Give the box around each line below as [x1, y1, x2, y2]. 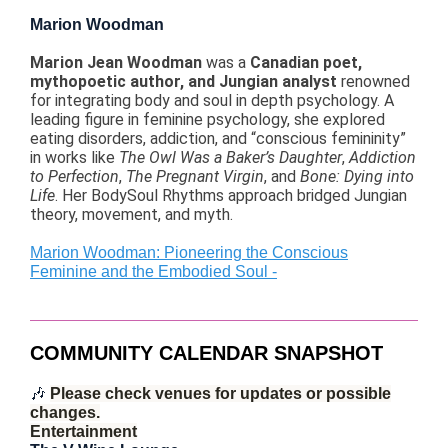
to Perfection [30, 167, 119, 186]
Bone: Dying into [300, 167, 414, 186]
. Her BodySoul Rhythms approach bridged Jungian [55, 186, 407, 205]
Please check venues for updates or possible [50, 385, 391, 402]
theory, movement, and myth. [30, 205, 233, 224]
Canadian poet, [250, 53, 362, 72]
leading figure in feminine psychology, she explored [30, 110, 385, 129]
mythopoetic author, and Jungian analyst [30, 72, 337, 91]
